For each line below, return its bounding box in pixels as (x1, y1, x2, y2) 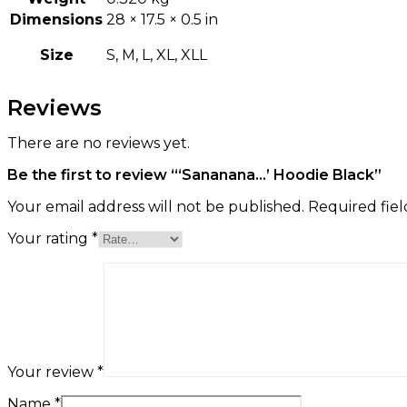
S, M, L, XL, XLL (106, 46, 207, 65)
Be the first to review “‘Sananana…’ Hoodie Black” (7, 166, 382, 184)
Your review (7, 363, 97, 382)
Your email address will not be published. (7, 198, 304, 216)
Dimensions (10, 11, 103, 29)
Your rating (7, 230, 92, 248)
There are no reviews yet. (7, 134, 190, 153)
